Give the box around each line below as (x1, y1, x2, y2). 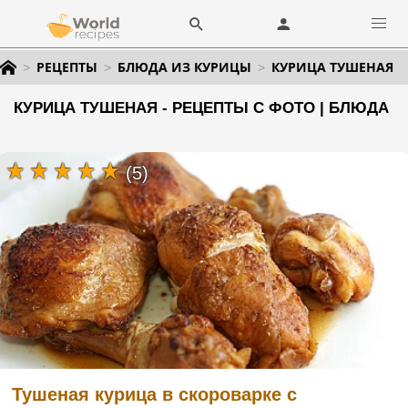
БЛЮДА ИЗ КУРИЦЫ (117, 58, 251, 76)
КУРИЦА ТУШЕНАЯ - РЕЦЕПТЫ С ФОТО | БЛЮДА (14, 99, 389, 117)
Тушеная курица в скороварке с (12, 383, 297, 404)
